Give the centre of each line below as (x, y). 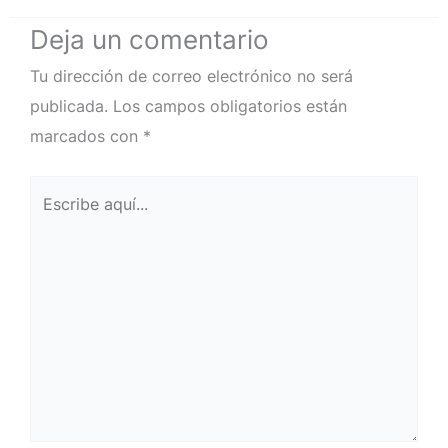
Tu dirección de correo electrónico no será (191, 76)
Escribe (57, 189)
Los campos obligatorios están (230, 106)
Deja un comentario (149, 39)
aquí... (51, 219)
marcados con (86, 136)
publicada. (69, 106)
